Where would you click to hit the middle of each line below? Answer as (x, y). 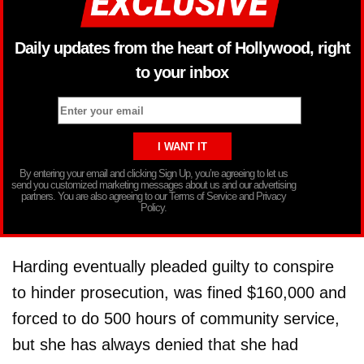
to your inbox (182, 72)
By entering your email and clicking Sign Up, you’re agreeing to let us (154, 174)
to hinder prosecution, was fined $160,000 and (179, 293)
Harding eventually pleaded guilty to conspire (173, 267)
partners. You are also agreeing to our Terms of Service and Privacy (154, 197)
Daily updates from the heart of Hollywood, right (182, 48)
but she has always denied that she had (155, 345)
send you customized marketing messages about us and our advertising (154, 185)
